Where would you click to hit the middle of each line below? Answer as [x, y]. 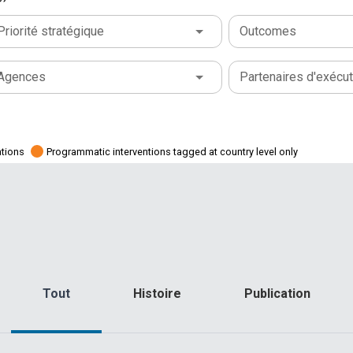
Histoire [157, 294]
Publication [277, 294]
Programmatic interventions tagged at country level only [172, 151]
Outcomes [268, 31]
